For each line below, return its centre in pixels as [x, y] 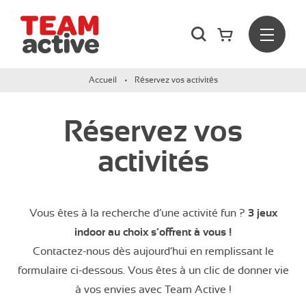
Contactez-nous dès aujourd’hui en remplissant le [153, 251]
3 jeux [262, 213]
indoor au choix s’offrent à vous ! [153, 232]
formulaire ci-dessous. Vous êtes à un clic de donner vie [153, 270]
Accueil [102, 80]
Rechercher [233, 29]
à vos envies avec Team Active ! [153, 290]
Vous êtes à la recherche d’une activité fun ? [138, 213]
